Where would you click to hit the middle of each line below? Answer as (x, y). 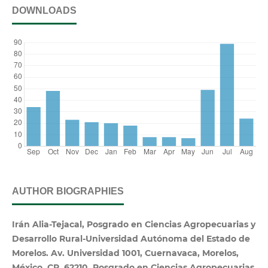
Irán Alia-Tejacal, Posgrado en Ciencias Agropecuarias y (134, 224)
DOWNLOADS (44, 10)
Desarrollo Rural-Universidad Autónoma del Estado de (131, 238)
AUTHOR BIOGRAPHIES (68, 191)
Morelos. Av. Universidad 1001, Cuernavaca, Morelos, (125, 253)
